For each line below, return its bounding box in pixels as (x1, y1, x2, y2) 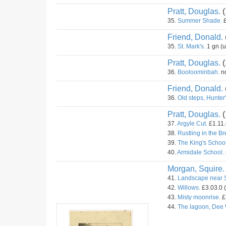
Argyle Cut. (177, 120, 207, 127)
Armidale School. (177, 149, 224, 156)
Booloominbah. (178, 69, 219, 76)
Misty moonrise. (178, 194, 220, 201)
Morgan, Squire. (167, 164, 224, 173)
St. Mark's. (178, 43, 205, 50)
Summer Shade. (178, 17, 222, 24)
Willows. (178, 184, 200, 191)
